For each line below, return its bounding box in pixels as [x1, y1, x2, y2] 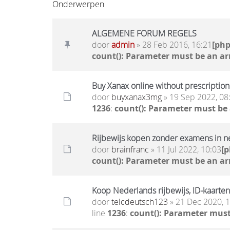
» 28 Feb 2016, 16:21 [135, 39, 212, 50]
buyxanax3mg [111, 91, 162, 103]
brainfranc [111, 144, 149, 155]
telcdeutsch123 [111, 196, 168, 207]
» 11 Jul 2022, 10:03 [149, 144, 221, 155]
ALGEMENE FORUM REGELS [92, 28, 197, 39]
